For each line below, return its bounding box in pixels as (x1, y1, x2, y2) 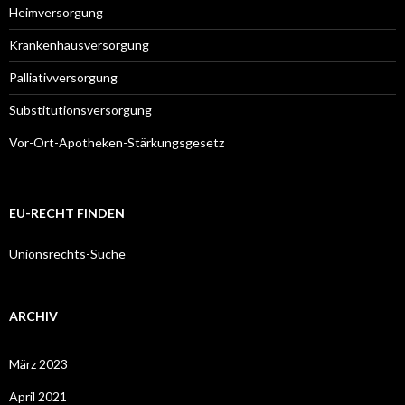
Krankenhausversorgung (9, 37, 152, 52)
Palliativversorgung (9, 70, 118, 85)
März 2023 (9, 356, 68, 372)
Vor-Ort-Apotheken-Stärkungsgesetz (9, 135, 224, 150)
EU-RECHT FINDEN (9, 205, 125, 221)
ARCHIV (9, 308, 58, 324)
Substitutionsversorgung (9, 102, 152, 118)
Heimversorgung (9, 5, 103, 20)
